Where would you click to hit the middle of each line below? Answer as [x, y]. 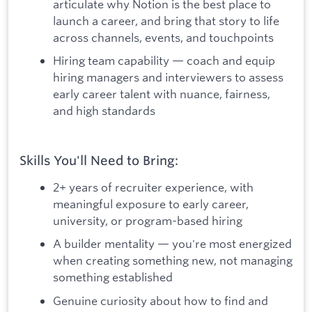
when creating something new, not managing [173, 260]
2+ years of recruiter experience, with [153, 187]
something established [113, 277]
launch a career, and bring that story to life [166, 20]
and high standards [104, 111]
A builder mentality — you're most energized [172, 244]
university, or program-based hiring [148, 220]
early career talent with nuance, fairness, [162, 94]
